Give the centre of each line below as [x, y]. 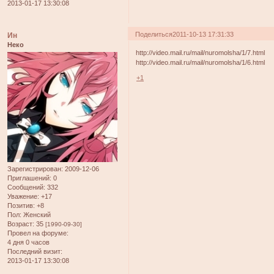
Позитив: [21, 206]
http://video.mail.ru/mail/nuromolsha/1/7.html [201, 53]
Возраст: [21, 224]
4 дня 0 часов [28, 243]
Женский [36, 215]
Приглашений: [29, 178]
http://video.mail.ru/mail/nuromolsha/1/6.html [201, 63]
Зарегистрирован [34, 169]
